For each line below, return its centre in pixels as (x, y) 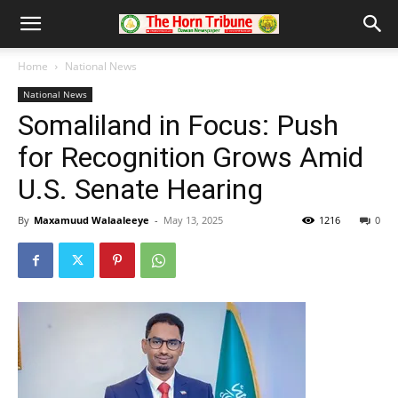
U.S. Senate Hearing (140, 189)
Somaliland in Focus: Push (178, 125)
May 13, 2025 (193, 220)
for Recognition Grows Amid (191, 157)
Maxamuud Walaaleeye (92, 220)
